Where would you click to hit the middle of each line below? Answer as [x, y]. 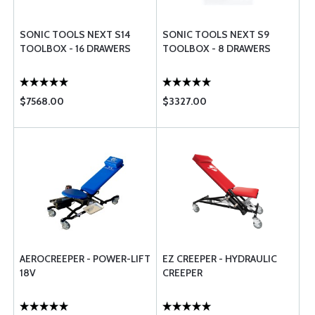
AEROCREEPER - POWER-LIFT [85, 259]
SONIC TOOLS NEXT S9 [216, 34]
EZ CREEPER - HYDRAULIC [220, 259]
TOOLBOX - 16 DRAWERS [75, 49]
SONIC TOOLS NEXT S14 [75, 34]
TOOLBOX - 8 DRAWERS [217, 49]
